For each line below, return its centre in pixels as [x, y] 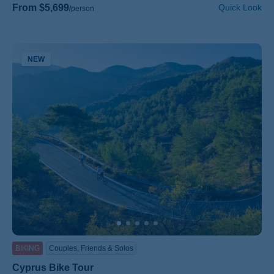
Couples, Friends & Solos [91, 249]
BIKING [28, 249]
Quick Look [240, 7]
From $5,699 [41, 7]
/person [82, 8]
